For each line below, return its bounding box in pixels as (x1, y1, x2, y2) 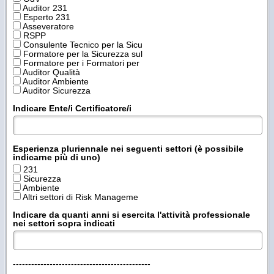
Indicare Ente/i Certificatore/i (13, 103, 131, 113)
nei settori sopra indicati (13, 218, 115, 228)
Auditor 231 (21, 2, 67, 13)
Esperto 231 (21, 12, 70, 22)
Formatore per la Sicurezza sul (21, 48, 143, 59)
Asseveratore (21, 21, 74, 31)
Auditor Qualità (21, 67, 80, 77)
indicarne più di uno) (13, 152, 100, 162)
